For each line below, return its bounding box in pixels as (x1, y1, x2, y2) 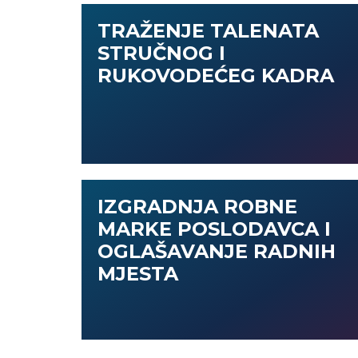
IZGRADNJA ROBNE (97, 195, 297, 218)
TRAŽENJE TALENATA (97, 19, 319, 42)
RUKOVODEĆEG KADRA (97, 64, 334, 87)
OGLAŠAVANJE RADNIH (97, 240, 336, 263)
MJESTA (97, 262, 178, 285)
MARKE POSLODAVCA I (97, 217, 331, 241)
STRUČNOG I (97, 42, 225, 65)
